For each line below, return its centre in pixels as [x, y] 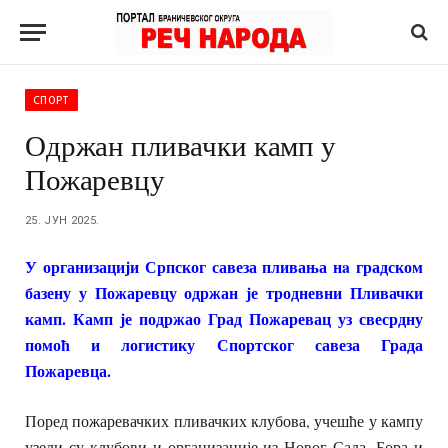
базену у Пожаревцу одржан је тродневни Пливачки [224, 292]
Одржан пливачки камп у [180, 144]
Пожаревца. [68, 370]
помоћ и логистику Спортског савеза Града [224, 344]
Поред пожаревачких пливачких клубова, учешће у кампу [224, 421]
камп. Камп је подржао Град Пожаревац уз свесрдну [224, 318]
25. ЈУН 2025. [62, 220]
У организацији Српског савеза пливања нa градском [224, 266]
